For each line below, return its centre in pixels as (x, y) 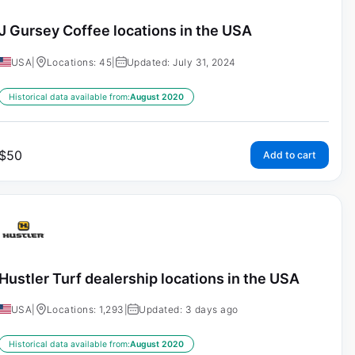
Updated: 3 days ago (189, 310)
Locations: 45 (79, 62)
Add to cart (289, 155)
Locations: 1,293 (85, 310)
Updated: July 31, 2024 (181, 62)
